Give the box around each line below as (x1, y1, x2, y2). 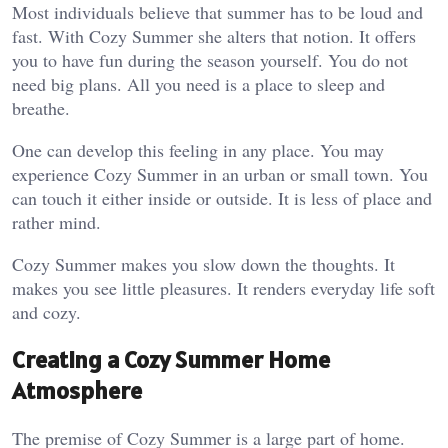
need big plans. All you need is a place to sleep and (12, 72, 385, 97)
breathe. (12, 96, 70, 121)
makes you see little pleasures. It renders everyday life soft (12, 276, 435, 301)
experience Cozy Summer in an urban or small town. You (12, 162, 428, 187)
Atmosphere (12, 375, 142, 407)
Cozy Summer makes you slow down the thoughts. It (12, 252, 395, 277)
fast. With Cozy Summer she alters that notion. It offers (12, 24, 416, 49)
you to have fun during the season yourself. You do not (12, 48, 408, 73)
